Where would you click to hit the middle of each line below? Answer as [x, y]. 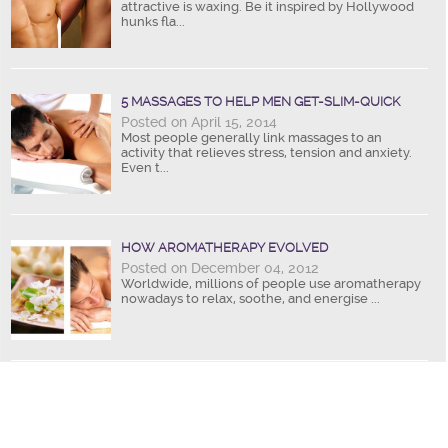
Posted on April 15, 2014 [199, 121]
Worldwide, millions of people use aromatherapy [271, 283]
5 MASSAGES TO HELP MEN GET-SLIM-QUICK [260, 101]
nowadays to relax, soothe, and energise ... [250, 298]
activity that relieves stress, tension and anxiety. [266, 152]
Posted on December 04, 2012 [220, 267]
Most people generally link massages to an [251, 137]
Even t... [145, 167]
